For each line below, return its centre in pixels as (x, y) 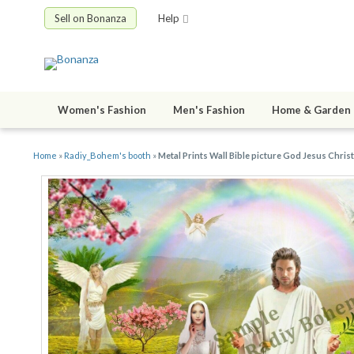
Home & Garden (311, 110)
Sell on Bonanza (90, 18)
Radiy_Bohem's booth (107, 156)
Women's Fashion (102, 110)
